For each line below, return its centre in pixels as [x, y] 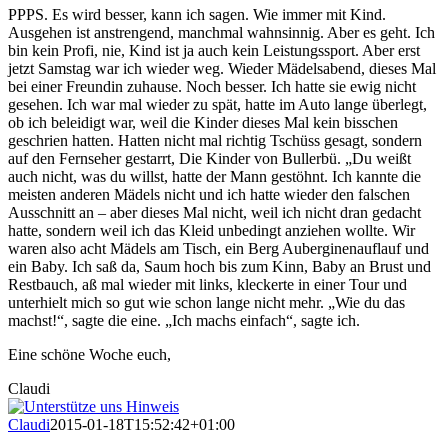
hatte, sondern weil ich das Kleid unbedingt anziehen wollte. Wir [211, 231]
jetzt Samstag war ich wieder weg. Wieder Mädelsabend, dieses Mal [222, 69]
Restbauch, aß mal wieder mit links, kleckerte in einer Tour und [207, 285]
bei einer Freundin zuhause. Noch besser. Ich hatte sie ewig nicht [212, 87]
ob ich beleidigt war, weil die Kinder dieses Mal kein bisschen [203, 123]
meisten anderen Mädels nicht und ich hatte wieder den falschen [209, 195]
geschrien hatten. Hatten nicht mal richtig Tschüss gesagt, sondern [215, 141]
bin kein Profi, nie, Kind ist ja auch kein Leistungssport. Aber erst [214, 51]
